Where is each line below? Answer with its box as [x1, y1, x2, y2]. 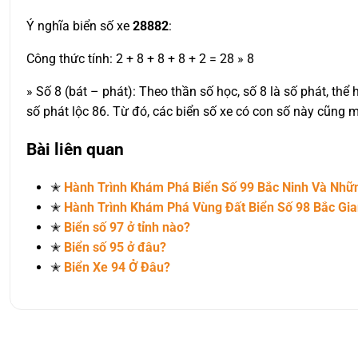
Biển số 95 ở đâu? [64, 239, 166, 255]
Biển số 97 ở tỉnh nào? [64, 219, 190, 235]
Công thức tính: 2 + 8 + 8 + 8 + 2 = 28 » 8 [26, 50, 254, 66]
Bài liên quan [26, 139, 124, 159]
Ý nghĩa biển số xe [26, 18, 133, 34]
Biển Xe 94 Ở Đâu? [64, 259, 170, 275]
